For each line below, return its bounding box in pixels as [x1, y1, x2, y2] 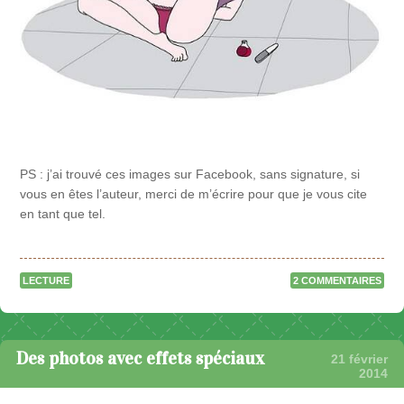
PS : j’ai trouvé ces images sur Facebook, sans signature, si [20, 167, 361, 182]
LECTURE [23, 274, 70, 286]
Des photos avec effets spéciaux [16, 346, 264, 369]
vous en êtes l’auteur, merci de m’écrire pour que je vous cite [20, 187, 368, 202]
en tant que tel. [20, 207, 106, 222]
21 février [331, 351, 388, 366]
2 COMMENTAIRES [292, 274, 381, 286]
